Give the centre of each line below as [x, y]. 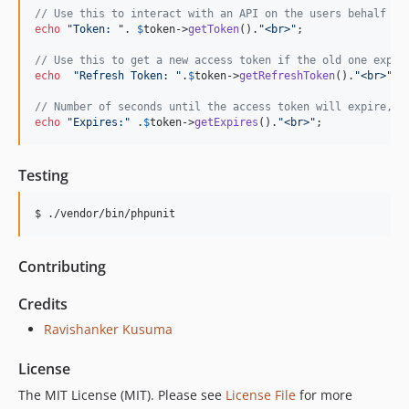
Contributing [62, 266]
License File [261, 394]
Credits [43, 304]
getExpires [226, 122]
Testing [43, 175]
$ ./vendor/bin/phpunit [105, 213]
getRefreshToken [287, 75]
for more [324, 394]
